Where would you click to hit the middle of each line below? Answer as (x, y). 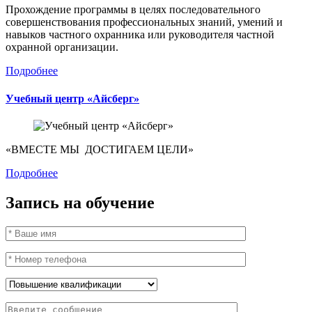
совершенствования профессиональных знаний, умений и (144, 22)
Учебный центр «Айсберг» (72, 98)
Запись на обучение (80, 202)
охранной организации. (62, 47)
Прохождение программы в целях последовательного (133, 10)
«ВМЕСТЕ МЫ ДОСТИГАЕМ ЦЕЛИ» (100, 149)
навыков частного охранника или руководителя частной (140, 35)
